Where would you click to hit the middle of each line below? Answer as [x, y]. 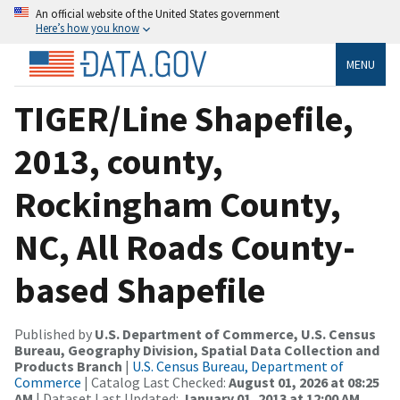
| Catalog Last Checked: [155, 382]
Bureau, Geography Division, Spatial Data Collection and [197, 350]
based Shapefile [140, 290]
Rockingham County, [178, 204]
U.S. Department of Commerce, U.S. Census [235, 333]
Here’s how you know [87, 28]
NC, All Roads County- [185, 247]
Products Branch [68, 366]
